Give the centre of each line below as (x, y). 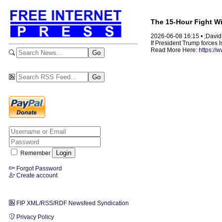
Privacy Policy (34, 217)
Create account (36, 175)
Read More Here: (175, 50)
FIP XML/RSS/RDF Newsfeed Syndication (72, 203)
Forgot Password (38, 168)
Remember (35, 153)
